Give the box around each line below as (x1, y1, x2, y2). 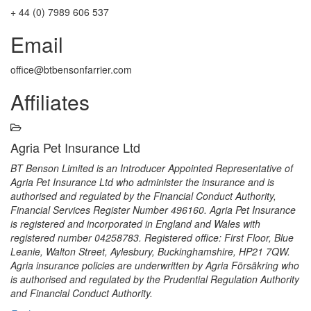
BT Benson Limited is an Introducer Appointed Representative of (10, 161, 293, 176)
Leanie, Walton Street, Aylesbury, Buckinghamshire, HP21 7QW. (10, 244, 290, 259)
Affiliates (10, 87, 90, 117)
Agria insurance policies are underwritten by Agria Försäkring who (10, 258, 299, 273)
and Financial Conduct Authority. (10, 286, 155, 301)
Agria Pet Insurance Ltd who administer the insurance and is (10, 175, 274, 190)
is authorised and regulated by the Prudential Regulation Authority (10, 272, 299, 287)
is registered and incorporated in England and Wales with (10, 217, 260, 231)
